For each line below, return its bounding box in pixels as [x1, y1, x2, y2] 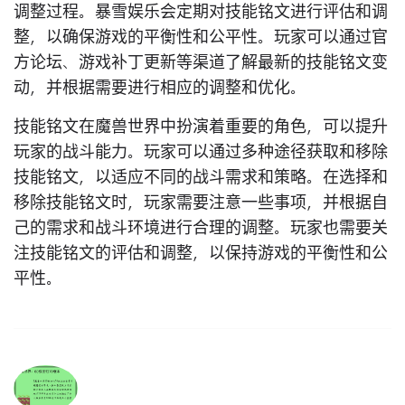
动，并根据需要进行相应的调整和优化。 [14, 80, 306, 97]
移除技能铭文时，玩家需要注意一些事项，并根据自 [14, 194, 388, 212]
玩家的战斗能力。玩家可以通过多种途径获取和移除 [14, 144, 388, 161]
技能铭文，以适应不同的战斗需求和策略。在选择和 [14, 169, 388, 186]
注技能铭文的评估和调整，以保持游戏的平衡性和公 [14, 245, 388, 262]
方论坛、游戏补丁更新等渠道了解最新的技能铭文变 [14, 54, 388, 71]
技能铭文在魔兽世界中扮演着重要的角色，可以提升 [14, 118, 388, 136]
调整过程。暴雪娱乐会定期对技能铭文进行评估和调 [14, 4, 388, 21]
